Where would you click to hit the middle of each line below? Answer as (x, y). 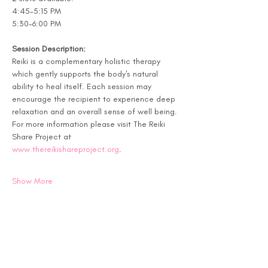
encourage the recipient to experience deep (95, 99)
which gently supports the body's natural (86, 74)
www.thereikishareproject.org (66, 149)
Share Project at (43, 137)
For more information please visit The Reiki (90, 124)
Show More (32, 181)
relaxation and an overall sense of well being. (96, 112)
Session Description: (49, 49)
